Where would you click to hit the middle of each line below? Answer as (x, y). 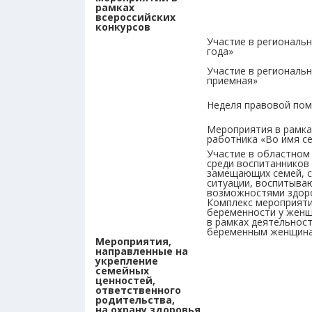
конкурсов (123, 27)
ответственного (138, 290)
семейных (122, 271)
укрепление (127, 261)
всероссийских (135, 17)
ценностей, (125, 280)
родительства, (135, 300)
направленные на (142, 251)
